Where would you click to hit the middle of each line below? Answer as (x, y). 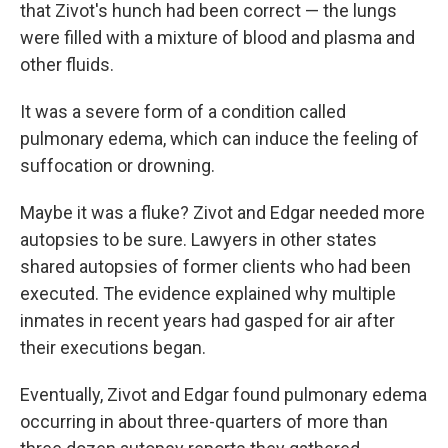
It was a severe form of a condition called (183, 112)
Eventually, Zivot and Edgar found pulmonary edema (223, 395)
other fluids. (67, 65)
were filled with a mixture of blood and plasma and (217, 38)
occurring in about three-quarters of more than (204, 422)
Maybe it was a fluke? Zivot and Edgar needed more (222, 213)
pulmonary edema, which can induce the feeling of (219, 139)
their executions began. (113, 348)
